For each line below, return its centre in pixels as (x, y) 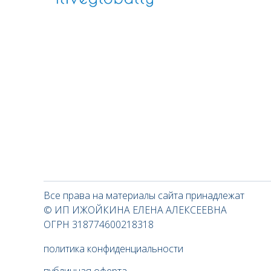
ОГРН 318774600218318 (99, 224)
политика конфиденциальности (113, 249)
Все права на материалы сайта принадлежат (144, 195)
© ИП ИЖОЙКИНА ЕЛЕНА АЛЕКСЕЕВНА (135, 210)
